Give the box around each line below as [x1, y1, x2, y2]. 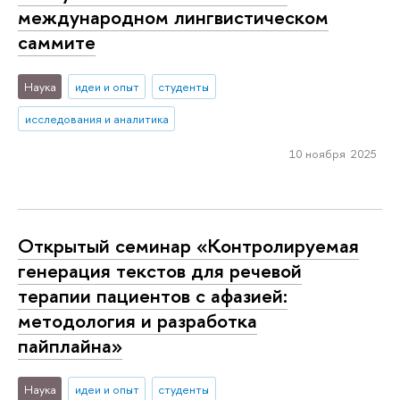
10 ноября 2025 [288, 146, 377, 162]
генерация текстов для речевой [18, 256, 302, 284]
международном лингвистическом [18, 4, 329, 31]
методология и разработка [18, 306, 257, 334]
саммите [18, 29, 96, 56]
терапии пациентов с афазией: [18, 281, 287, 309]
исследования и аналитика [24, 110, 169, 127]
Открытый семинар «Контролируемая [18, 231, 359, 259]
